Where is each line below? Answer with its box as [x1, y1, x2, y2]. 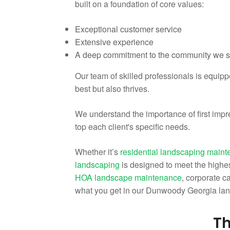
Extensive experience [75, 36, 154, 48]
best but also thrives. [75, 83, 149, 94]
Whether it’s [75, 146, 118, 158]
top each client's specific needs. [75, 121, 190, 132]
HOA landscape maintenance [75, 171, 182, 183]
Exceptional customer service [75, 23, 182, 35]
